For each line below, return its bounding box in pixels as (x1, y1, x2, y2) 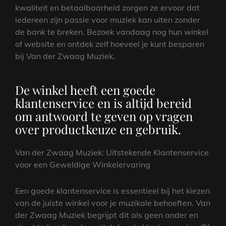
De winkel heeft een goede (15, 81, 155, 98)
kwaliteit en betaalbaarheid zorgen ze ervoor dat (15, 2, 200, 13)
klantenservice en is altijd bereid (15, 94, 192, 111)
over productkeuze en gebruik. (15, 121, 181, 137)
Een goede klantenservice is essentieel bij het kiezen (15, 185, 210, 196)
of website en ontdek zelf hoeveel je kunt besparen (15, 38, 204, 49)
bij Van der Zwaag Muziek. (15, 50, 115, 61)
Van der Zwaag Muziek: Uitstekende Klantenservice (15, 147, 209, 157)
